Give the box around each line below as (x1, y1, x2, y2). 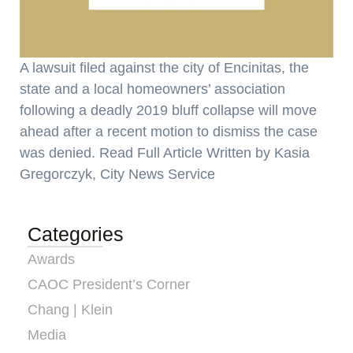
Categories (28, 223, 124, 245)
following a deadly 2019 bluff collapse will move (20, 102, 317, 118)
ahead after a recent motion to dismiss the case (20, 124, 318, 139)
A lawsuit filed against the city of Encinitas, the (20, 60, 309, 76)
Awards (28, 251, 75, 267)
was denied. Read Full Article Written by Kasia (20, 145, 310, 161)
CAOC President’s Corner (28, 277, 190, 292)
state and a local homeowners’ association (20, 81, 285, 97)
